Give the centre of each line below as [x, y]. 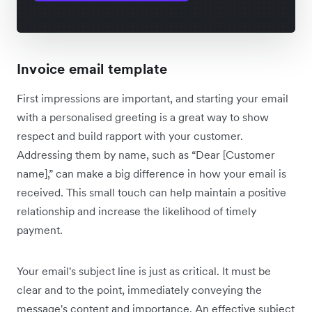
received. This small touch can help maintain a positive [151, 193]
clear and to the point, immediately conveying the [139, 290]
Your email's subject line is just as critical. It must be [144, 271]
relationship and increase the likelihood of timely [136, 211]
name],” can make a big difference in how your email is [151, 174]
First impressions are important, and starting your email [153, 99]
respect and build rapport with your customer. [130, 136]
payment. [40, 230]
